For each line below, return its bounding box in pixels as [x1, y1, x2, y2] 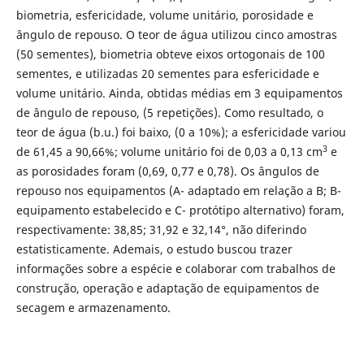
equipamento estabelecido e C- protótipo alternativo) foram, [15, 202, 344, 219]
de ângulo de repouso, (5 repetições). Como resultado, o [15, 105, 323, 121]
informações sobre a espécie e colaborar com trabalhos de [15, 261, 336, 277]
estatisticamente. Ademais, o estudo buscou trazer [15, 241, 292, 258]
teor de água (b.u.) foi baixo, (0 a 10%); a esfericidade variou [15, 124, 346, 141]
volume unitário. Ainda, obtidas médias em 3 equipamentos [15, 85, 343, 102]
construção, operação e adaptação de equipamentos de [15, 280, 319, 297]
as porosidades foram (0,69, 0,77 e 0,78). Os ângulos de [15, 163, 319, 180]
